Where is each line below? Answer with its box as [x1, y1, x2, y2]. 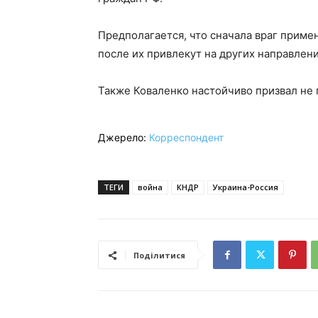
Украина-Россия [213, 182, 278, 193]
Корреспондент [149, 131, 224, 144]
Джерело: [98, 131, 149, 144]
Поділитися [133, 250, 185, 261]
